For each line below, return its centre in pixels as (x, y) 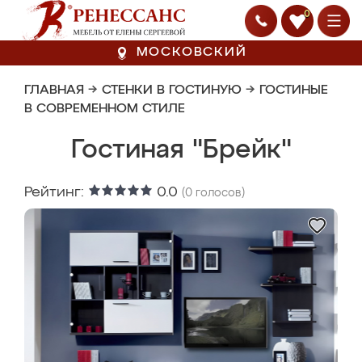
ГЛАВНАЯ (54, 90)
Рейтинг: (56, 192)
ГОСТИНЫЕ (294, 90)
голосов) (219, 193)
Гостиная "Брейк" (181, 150)
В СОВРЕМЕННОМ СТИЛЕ (105, 109)
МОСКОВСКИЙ (192, 53)
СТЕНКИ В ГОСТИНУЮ (172, 90)
